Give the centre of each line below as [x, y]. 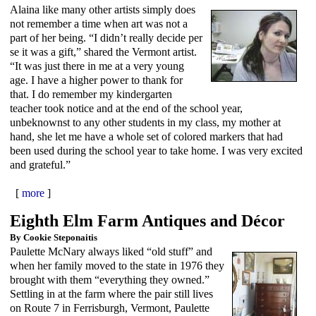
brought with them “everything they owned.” [110, 279]
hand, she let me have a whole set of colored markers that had [146, 136]
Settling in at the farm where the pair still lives [111, 293]
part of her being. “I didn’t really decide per [106, 37]
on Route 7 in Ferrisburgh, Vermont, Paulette [110, 308]
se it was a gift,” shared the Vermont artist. [103, 51]
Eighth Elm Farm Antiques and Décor [147, 220]
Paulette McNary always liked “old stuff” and [111, 251]
